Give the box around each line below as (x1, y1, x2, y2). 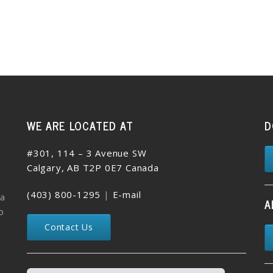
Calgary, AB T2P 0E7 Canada (26, 161, 159, 174)
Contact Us (44, 221, 93, 233)
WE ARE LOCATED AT (26, 116, 133, 135)
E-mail (112, 188, 141, 201)
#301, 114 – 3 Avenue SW (26, 147, 147, 160)
